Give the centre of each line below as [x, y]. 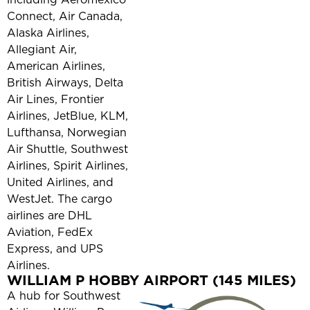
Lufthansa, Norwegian [67, 133]
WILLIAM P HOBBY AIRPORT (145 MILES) [152, 281]
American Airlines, [56, 66]
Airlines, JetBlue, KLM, [67, 116]
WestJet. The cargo [60, 199]
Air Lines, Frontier [55, 99]
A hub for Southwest [64, 296]
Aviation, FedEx [50, 232]
